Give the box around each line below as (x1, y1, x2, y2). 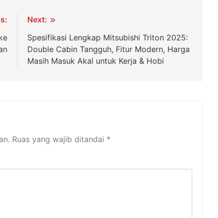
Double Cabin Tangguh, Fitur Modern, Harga (27, 44, 190, 54)
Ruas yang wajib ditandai (12, 134, 107, 145)
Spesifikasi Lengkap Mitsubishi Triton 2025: (27, 33, 188, 43)
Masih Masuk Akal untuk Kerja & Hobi (27, 56, 164, 66)
